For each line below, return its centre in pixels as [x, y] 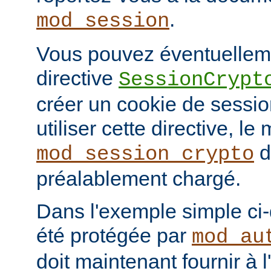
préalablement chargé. [139, 179]
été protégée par [114, 236]
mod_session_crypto [145, 155]
